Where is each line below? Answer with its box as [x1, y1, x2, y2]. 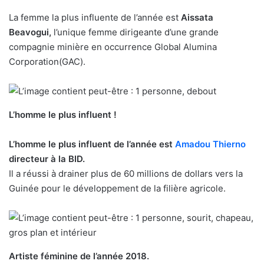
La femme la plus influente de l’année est [9, 12, 181, 24]
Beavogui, [9, 27, 51, 38]
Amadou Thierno [175, 138, 246, 150]
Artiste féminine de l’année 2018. [9, 250, 149, 262]
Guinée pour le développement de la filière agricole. [9, 183, 226, 194]
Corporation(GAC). [9, 56, 85, 68]
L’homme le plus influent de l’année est [9, 138, 175, 150]
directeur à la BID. [9, 153, 85, 165]
